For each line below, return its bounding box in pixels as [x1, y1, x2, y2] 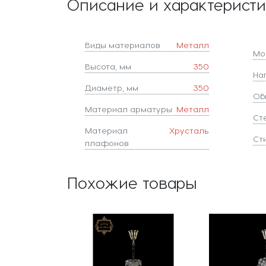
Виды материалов [84, 40, 160, 50]
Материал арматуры [84, 104, 172, 114]
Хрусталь [169, 125, 209, 135]
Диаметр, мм [84, 83, 138, 93]
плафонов [84, 138, 129, 148]
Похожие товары [66, 172, 197, 192]
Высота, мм [84, 61, 131, 71]
